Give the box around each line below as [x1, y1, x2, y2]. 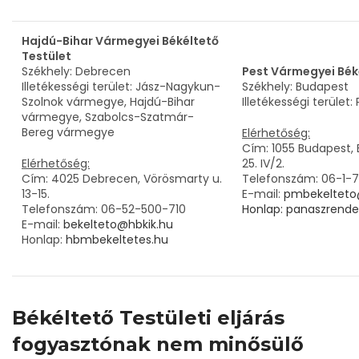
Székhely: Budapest [242, 79, 349, 95]
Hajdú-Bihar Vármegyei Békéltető [22, 33, 219, 49]
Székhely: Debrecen [22, 63, 131, 79]
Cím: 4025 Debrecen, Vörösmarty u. [22, 171, 222, 187]
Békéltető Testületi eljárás [12, 306, 284, 329]
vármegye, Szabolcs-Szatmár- [22, 109, 194, 125]
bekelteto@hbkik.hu [63, 216, 173, 232]
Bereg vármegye [22, 124, 118, 140]
